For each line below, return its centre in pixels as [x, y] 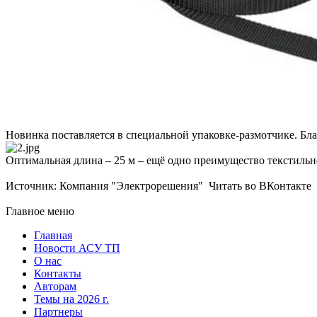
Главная [53, 236]
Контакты [58, 274]
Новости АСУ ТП [77, 248]
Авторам [55, 287]
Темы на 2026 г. [71, 299]
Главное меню [40, 212]
